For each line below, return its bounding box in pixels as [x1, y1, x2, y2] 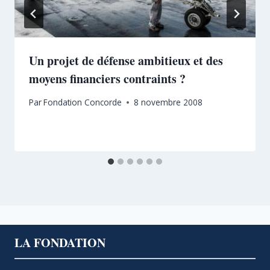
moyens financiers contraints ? [29, 69, 186, 87]
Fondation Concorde [43, 96, 122, 108]
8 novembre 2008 [134, 96, 203, 108]
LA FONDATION [14, 233, 105, 251]
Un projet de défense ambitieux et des [29, 51, 223, 69]
